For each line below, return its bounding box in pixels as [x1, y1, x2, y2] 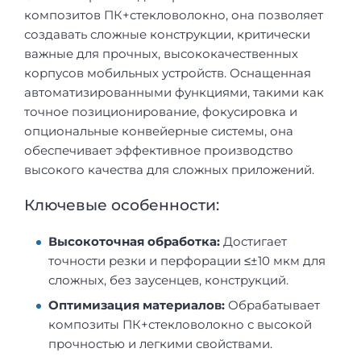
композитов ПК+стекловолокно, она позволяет [24, 7, 323, 23]
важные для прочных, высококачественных [24, 46, 298, 62]
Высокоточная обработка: [48, 233, 223, 249]
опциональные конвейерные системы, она [24, 123, 293, 139]
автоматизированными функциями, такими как [24, 85, 324, 101]
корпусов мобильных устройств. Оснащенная [24, 65, 311, 81]
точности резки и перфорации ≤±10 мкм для [48, 252, 326, 268]
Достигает [223, 233, 287, 249]
